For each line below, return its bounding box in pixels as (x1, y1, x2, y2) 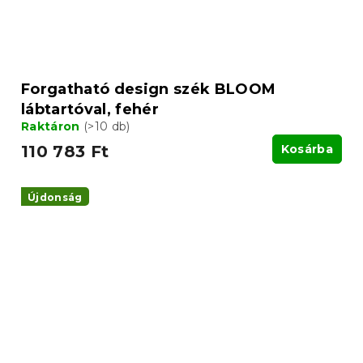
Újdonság (28, 190, 83, 203)
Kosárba (280, 141, 333, 156)
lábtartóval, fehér (21, 100, 159, 118)
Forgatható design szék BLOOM (21, 79, 276, 98)
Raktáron (21, 118, 83, 134)
